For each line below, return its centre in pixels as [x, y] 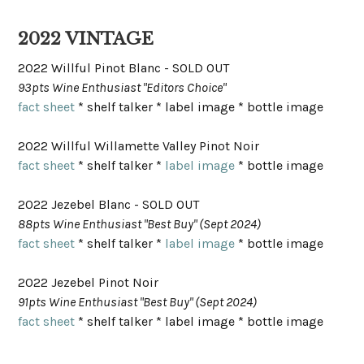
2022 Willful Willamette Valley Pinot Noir [139, 146]
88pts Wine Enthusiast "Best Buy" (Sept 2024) [140, 224]
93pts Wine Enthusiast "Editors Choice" [122, 88]
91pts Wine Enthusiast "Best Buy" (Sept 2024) [138, 302]
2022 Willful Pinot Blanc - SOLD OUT [124, 68]
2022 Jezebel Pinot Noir [89, 283]
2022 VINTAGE [86, 39]
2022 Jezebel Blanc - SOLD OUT [109, 205]
